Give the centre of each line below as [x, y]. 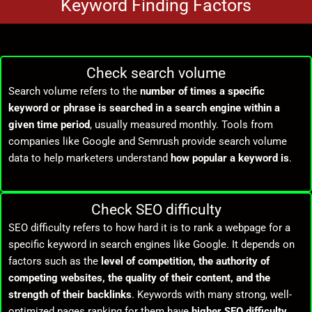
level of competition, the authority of [185, 262]
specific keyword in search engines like [101, 245]
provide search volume [233, 141]
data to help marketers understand [89, 158]
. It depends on [260, 245]
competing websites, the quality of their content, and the [139, 278]
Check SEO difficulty [156, 210]
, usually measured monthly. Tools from [181, 124]
